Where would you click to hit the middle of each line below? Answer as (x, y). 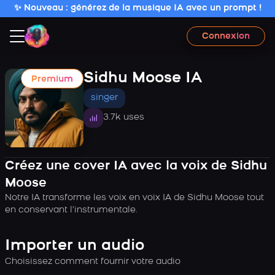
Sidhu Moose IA (143, 79)
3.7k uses (124, 118)
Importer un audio (75, 246)
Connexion (226, 36)
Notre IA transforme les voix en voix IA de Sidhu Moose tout (134, 198)
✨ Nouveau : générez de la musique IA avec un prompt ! (137, 8)
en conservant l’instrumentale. (71, 210)
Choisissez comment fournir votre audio (93, 262)
